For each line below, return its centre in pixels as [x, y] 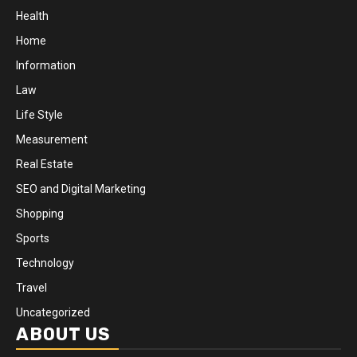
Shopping [40, 214]
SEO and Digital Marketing [81, 189]
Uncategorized [53, 312]
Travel [31, 288]
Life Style [39, 115]
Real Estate [45, 164]
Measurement [52, 139]
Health [32, 16]
